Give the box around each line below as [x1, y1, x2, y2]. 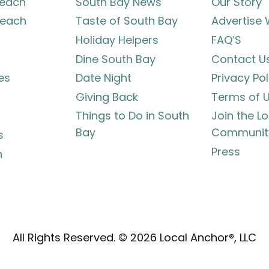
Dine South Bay [76, 51, 156, 67]
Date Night [76, 70, 132, 86]
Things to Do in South [76, 108, 190, 124]
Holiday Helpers [76, 32, 159, 48]
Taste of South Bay [76, 13, 178, 29]
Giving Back [76, 89, 139, 104]
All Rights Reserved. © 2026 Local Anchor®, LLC [13, 230, 256, 245]
